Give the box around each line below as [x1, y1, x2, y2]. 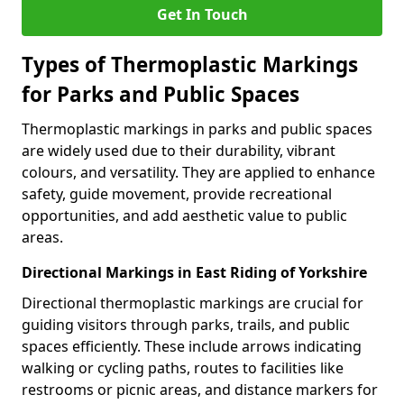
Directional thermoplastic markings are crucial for [22, 293, 363, 313]
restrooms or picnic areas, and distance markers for [22, 380, 378, 399]
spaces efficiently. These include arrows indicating [22, 336, 362, 356]
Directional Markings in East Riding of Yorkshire [22, 262, 367, 282]
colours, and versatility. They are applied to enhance [22, 162, 375, 182]
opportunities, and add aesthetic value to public [22, 206, 347, 225]
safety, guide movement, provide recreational [22, 184, 332, 204]
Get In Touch [156, 5, 248, 24]
